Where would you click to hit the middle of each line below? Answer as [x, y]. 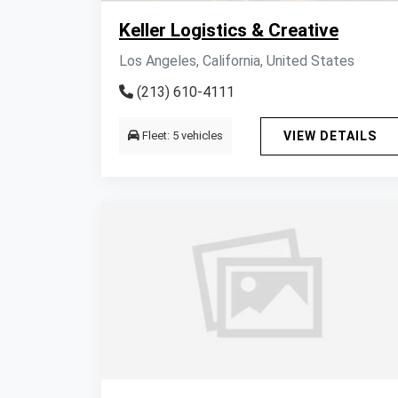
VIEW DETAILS [330, 136]
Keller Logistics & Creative [229, 30]
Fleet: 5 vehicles [181, 135]
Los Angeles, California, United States [237, 61]
